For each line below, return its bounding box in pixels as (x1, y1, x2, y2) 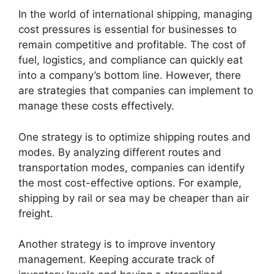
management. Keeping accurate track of (18, 253, 215, 265)
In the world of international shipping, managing (18, 8, 252, 20)
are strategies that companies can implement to (18, 84, 253, 97)
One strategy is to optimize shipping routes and (18, 130, 251, 143)
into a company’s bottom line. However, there (18, 69, 241, 81)
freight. (18, 207, 53, 220)
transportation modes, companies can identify (18, 161, 245, 174)
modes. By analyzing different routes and (18, 146, 221, 158)
